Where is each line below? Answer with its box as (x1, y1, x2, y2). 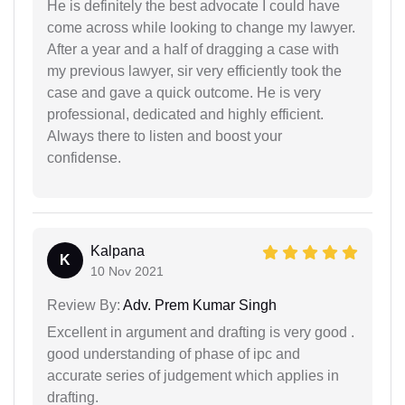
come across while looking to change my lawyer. (47, 20, 355, 36)
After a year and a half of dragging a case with (47, 42, 339, 58)
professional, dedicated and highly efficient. (47, 107, 324, 123)
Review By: (47, 297, 120, 314)
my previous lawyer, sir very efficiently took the (47, 63, 342, 80)
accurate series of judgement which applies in (47, 368, 339, 384)
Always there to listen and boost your (47, 128, 282, 145)
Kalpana (90, 243, 145, 259)
